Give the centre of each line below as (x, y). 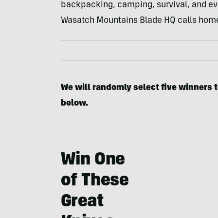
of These (95, 182)
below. (75, 104)
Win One (93, 161)
